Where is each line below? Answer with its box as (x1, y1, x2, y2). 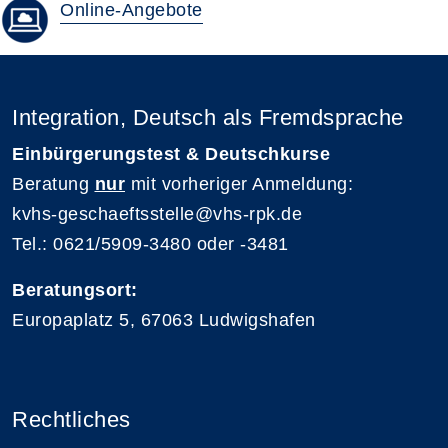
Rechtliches (12, 407, 131, 432)
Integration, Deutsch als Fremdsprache (12, 105, 404, 130)
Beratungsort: (12, 280, 138, 300)
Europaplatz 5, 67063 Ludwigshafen (12, 310, 316, 330)
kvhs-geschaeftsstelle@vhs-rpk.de (12, 204, 302, 224)
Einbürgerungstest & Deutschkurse (12, 144, 330, 164)
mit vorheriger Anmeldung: (125, 174, 353, 194)
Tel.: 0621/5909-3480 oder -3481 (12, 234, 289, 254)
